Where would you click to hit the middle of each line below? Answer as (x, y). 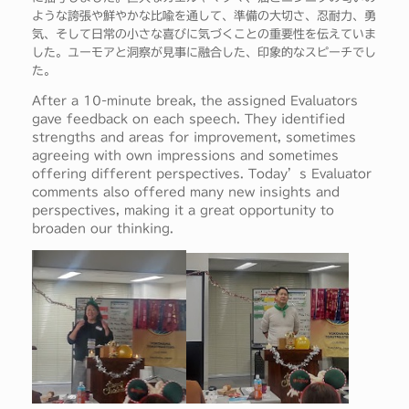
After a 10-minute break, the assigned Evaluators (195, 100)
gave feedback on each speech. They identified (189, 119)
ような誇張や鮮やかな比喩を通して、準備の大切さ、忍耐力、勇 (204, 16)
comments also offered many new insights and (186, 192)
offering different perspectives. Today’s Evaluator (202, 173)
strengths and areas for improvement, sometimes (194, 137)
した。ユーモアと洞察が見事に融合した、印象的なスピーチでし (204, 52)
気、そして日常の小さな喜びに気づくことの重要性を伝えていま (204, 34)
